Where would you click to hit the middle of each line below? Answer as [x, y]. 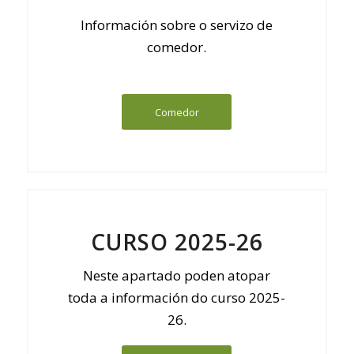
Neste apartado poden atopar [177, 276]
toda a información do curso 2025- [177, 298]
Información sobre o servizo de [177, 25]
